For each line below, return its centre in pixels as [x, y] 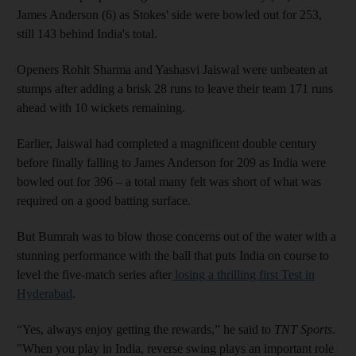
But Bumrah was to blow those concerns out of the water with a [176, 236]
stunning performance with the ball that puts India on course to [173, 255]
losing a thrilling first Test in [243, 275]
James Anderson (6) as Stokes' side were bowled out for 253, [169, 15]
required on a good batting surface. [104, 201]
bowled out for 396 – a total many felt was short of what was [169, 182]
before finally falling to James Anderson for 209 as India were [171, 163]
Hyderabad [44, 294]
